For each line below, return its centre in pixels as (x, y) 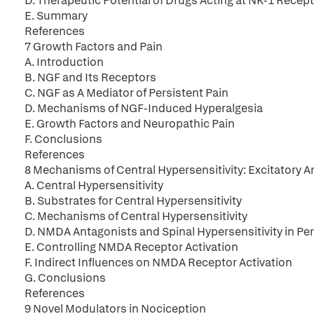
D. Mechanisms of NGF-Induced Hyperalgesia (144, 108)
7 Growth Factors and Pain (94, 47)
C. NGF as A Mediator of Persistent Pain (127, 93)
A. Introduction (64, 62)
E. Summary (56, 16)
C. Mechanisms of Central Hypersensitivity (136, 216)
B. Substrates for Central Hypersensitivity (133, 201)
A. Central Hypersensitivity (94, 185)
